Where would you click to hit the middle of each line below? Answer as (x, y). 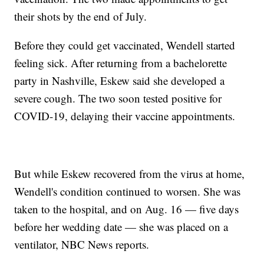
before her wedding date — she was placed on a (121, 227)
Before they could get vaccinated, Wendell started (125, 45)
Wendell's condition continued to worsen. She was (128, 192)
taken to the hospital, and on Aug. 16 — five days (127, 209)
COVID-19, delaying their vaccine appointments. (125, 116)
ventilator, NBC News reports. (82, 245)
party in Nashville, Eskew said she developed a (120, 81)
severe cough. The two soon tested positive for (118, 98)
